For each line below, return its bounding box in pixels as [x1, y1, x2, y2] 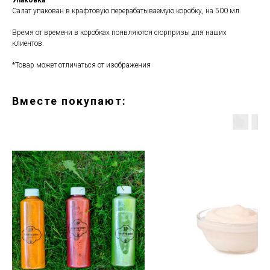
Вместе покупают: [12, 94, 127, 107]
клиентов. [12, 39, 44, 48]
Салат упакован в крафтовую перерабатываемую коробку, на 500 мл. [12, 6, 241, 15]
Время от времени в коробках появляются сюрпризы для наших [12, 28, 227, 37]
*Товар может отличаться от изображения [12, 60, 151, 69]
